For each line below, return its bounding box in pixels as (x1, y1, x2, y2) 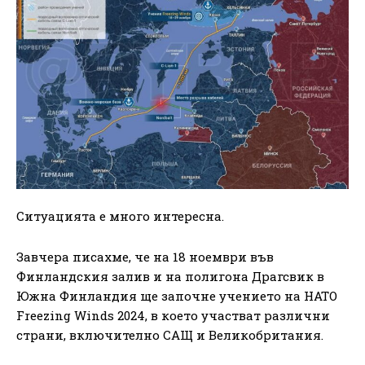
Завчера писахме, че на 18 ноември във (16, 248, 274, 266)
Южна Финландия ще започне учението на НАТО (16, 288, 337, 305)
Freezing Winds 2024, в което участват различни (16, 307, 330, 324)
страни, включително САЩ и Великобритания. (16, 327, 323, 344)
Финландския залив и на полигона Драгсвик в (16, 268, 324, 285)
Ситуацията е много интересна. (16, 208, 224, 225)
